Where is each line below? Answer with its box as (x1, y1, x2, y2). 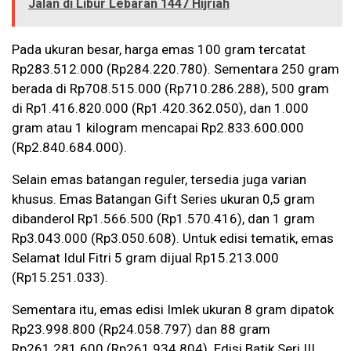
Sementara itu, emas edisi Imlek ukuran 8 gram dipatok (12, 302, 334, 318)
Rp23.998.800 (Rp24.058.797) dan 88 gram (12, 321, 270, 338)
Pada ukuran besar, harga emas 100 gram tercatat (12, 42, 306, 58)
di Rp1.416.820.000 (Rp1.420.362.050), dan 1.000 (12, 100, 309, 117)
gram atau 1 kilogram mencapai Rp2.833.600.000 (12, 120, 304, 136)
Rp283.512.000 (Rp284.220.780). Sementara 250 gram (12, 61, 339, 78)
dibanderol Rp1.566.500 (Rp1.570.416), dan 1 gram (12, 211, 315, 227)
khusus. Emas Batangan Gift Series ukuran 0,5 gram (12, 191, 315, 208)
